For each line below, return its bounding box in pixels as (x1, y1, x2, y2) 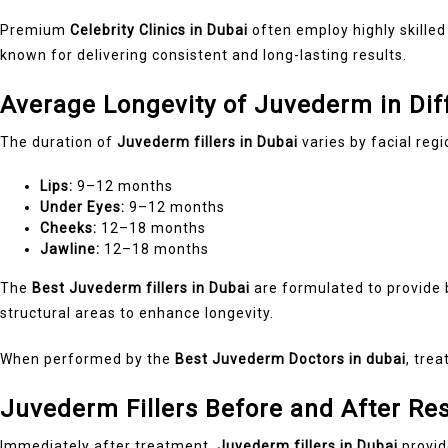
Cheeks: (40, 219, 97, 236)
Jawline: (40, 240, 100, 257)
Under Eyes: (40, 198, 125, 215)
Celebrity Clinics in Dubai (70, 21, 248, 38)
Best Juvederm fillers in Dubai (32, 279, 250, 296)
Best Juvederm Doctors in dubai (175, 350, 406, 367)
